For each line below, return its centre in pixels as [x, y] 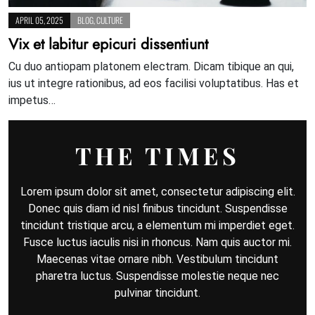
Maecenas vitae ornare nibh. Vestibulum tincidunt [157, 259]
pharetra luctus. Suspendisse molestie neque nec [157, 276]
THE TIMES [157, 155]
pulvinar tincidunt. [157, 292]
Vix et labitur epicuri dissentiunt [108, 44]
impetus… [32, 100]
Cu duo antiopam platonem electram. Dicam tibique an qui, [151, 66]
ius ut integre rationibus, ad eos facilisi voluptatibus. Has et [154, 83]
